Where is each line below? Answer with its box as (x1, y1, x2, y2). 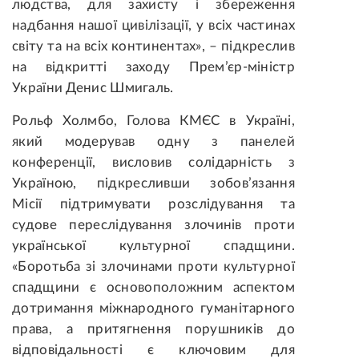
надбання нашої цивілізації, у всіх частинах (12, 18, 295, 32)
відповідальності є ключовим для (12, 342, 295, 357)
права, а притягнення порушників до (12, 321, 295, 336)
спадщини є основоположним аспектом (12, 280, 295, 294)
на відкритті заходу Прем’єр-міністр (12, 59, 295, 74)
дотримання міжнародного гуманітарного (12, 301, 295, 315)
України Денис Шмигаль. (12, 80, 174, 95)
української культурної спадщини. (12, 238, 295, 252)
